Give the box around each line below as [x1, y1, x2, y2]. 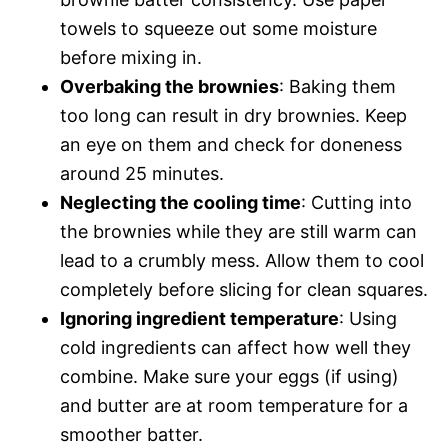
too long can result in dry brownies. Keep [60, 105, 407, 127]
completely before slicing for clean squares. [60, 279, 428, 301]
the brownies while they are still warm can [60, 221, 417, 243]
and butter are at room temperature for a [60, 395, 408, 417]
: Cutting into [301, 192, 412, 214]
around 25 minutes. [60, 163, 224, 185]
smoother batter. [60, 424, 203, 446]
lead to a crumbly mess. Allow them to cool [60, 250, 424, 272]
